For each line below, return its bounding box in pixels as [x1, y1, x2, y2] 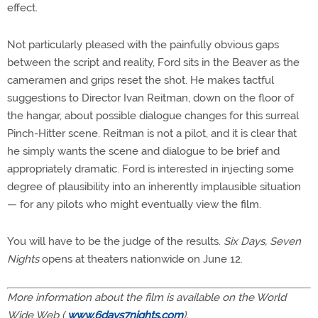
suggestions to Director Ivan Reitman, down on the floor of [7, 92, 294, 104]
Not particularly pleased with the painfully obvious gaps [7, 38, 279, 51]
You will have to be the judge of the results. [7, 235, 224, 248]
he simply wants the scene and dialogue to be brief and [7, 145, 280, 158]
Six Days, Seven [224, 235, 301, 248]
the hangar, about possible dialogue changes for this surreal [7, 109, 299, 122]
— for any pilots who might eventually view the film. [7, 198, 261, 211]
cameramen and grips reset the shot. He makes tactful [7, 74, 274, 87]
